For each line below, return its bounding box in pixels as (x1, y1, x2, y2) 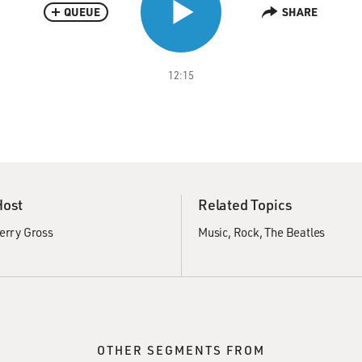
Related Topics (198, 195, 293, 214)
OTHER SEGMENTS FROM (97, 342, 265, 358)
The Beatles (264, 224, 326, 240)
